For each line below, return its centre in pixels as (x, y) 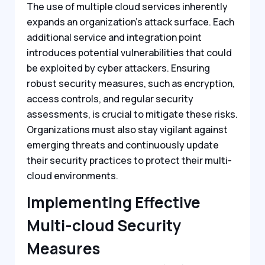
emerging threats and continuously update (123, 145)
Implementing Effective (114, 202)
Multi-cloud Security (104, 225)
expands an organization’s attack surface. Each (130, 22)
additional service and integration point (114, 37)
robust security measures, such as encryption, (131, 83)
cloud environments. (72, 175)
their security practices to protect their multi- (129, 160)
